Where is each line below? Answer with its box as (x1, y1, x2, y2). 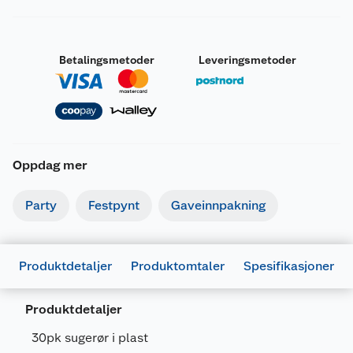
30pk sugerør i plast (32, 329, 148, 345)
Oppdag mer (13, 157, 87, 173)
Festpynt (88, 198, 139, 214)
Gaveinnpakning (171, 198, 266, 214)
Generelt (32, 293, 86, 309)
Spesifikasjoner (243, 258, 334, 273)
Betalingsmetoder (58, 53, 154, 66)
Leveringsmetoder (198, 53, 296, 66)
